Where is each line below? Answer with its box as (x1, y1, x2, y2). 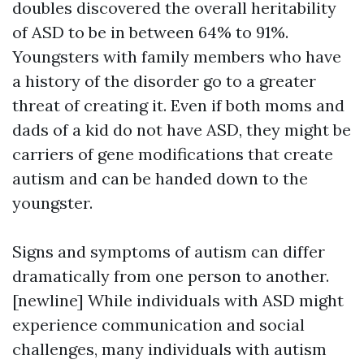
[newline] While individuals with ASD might (12, 290, 344, 310)
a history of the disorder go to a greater (12, 71, 316, 91)
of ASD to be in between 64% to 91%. (12, 22, 288, 42)
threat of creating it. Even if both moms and (12, 95, 344, 115)
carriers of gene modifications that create (12, 144, 333, 164)
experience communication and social (12, 314, 305, 335)
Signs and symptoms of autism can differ (12, 241, 325, 262)
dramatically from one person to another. (12, 266, 329, 286)
